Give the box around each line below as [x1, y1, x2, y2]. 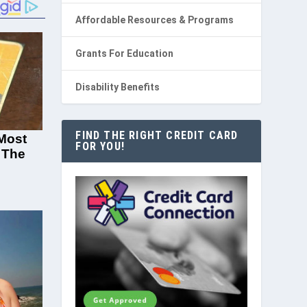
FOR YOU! [75, 140, 125, 153]
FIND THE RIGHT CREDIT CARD [75, 129, 238, 143]
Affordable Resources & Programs [75, 14, 234, 26]
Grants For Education [75, 48, 174, 60]
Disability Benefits [75, 82, 160, 93]
